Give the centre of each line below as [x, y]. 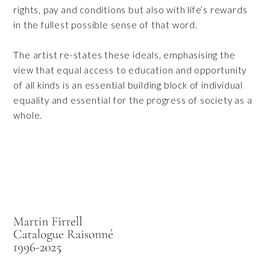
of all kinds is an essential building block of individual [128, 85]
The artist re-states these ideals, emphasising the [124, 55]
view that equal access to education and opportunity [130, 70]
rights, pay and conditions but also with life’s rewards [130, 9]
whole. [28, 115]
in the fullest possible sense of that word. [105, 24]
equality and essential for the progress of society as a [133, 100]
